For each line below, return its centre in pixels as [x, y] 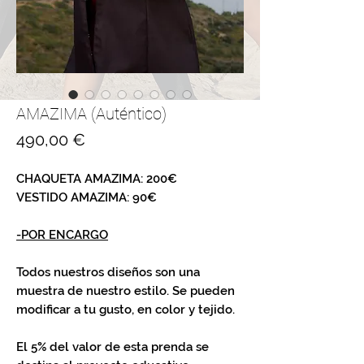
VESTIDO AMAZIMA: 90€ [87, 197]
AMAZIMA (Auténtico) [91, 114]
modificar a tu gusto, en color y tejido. [126, 310]
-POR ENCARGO [62, 235]
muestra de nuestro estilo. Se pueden [126, 291]
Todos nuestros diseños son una [108, 272]
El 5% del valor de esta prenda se [113, 347]
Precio [108, 139]
